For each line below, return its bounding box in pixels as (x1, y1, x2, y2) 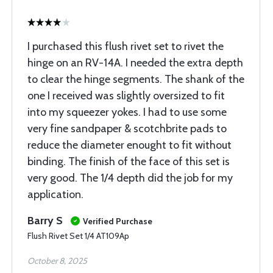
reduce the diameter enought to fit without (27, 138, 232, 152)
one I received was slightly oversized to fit (27, 89, 225, 102)
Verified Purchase (83, 216, 152, 227)
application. (27, 188, 83, 201)
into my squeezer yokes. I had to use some (27, 105, 227, 119)
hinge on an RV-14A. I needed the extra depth (27, 56, 243, 69)
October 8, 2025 (27, 255, 87, 266)
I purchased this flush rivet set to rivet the (27, 40, 224, 53)
